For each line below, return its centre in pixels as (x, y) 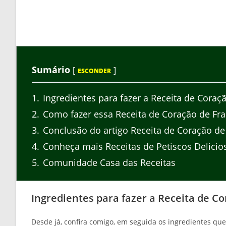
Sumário (51, 70)
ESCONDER (94, 71)
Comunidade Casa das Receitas (108, 162)
